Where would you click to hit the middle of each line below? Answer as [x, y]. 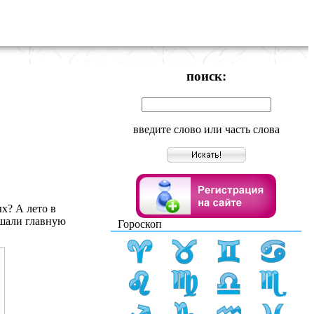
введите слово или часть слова [206, 129]
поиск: [206, 76]
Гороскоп [140, 224]
